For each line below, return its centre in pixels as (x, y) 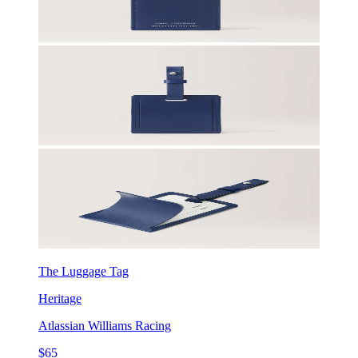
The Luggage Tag (84, 271)
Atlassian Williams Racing (105, 325)
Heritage (60, 298)
